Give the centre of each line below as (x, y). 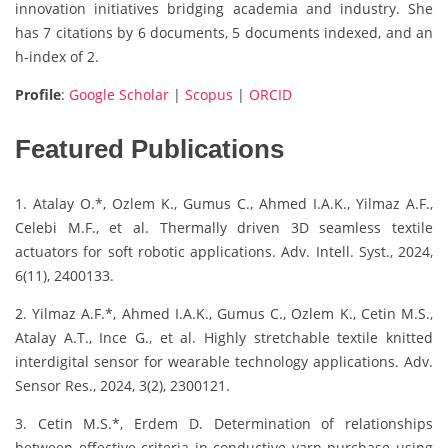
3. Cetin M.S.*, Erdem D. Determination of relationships (224, 424)
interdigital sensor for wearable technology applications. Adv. (224, 362)
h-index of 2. (57, 57)
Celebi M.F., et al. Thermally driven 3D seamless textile (224, 228)
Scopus (209, 95)
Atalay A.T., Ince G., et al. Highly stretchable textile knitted (224, 338)
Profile (38, 95)
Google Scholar (119, 95)
